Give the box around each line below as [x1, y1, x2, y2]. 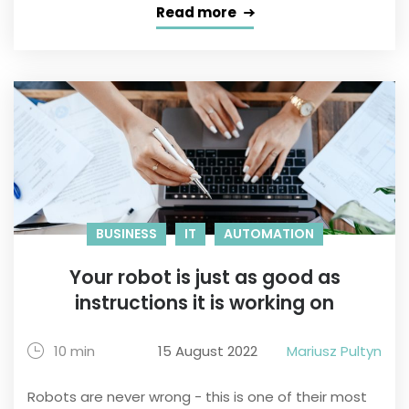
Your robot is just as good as [68, 264, 341, 291]
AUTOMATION [223, 225, 314, 244]
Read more [155, 3, 236, 23]
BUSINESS [95, 225, 157, 244]
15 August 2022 [158, 341, 257, 362]
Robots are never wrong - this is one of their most [27, 387, 367, 407]
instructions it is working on [75, 289, 334, 317]
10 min [54, 341, 95, 362]
